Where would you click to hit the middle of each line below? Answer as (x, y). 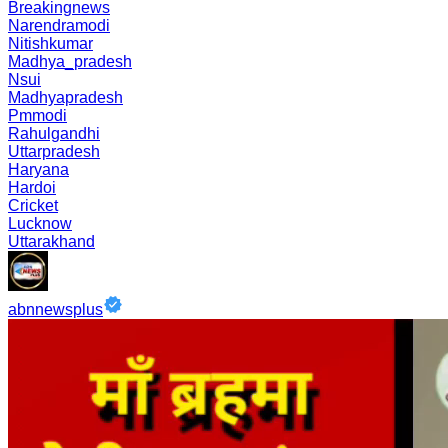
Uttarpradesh (54, 151)
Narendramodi (59, 25)
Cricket (33, 205)
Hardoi (32, 187)
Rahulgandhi (54, 133)
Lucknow (40, 223)
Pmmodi (37, 115)
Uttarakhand (51, 241)
